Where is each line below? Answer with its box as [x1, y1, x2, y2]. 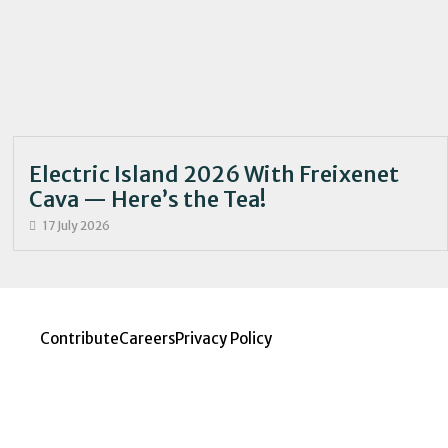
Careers [119, 329, 175, 349]
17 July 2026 [43, 218, 111, 234]
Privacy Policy [175, 329, 272, 349]
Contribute [40, 329, 119, 349]
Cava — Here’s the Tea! [29, 186, 267, 214]
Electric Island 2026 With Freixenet [29, 161, 400, 189]
